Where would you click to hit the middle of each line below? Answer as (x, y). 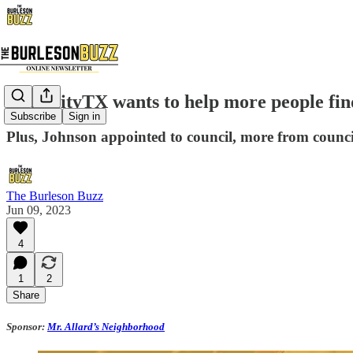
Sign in (84, 117)
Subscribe (33, 117)
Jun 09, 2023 (39, 210)
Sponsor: (27, 326)
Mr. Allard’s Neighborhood (106, 326)
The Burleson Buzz (55, 195)
